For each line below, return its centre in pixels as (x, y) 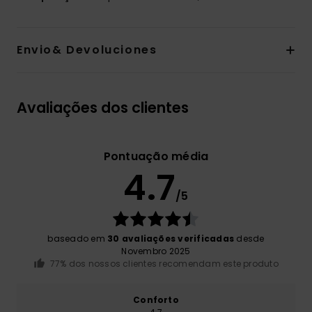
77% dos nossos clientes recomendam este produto (164, 264)
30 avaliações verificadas (171, 239)
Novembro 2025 (156, 251)
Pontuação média (156, 157)
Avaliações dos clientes (103, 108)
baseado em (78, 239)
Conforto (156, 299)
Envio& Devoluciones (87, 50)
